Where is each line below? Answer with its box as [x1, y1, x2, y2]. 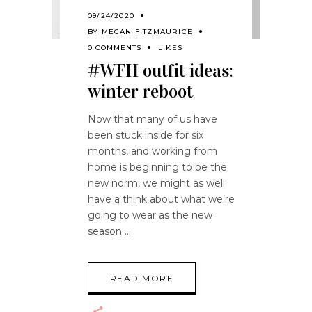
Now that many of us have [88, 113, 217, 126]
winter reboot [88, 81, 193, 103]
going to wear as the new [88, 209, 212, 222]
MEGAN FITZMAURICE [101, 27, 194, 37]
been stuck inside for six [88, 129, 203, 142]
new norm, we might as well [88, 177, 225, 190]
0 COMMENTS [88, 43, 141, 53]
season [88, 225, 125, 238]
